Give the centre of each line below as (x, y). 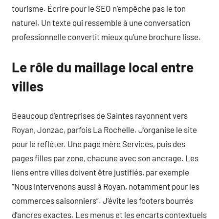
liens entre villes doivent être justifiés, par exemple (100, 172)
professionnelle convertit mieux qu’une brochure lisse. (106, 37)
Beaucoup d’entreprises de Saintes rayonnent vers (100, 115)
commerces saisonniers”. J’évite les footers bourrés (102, 200)
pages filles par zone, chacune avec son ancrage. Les (105, 158)
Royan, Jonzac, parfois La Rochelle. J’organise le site (104, 129)
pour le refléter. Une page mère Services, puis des (99, 143)
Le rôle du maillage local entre (103, 67)
